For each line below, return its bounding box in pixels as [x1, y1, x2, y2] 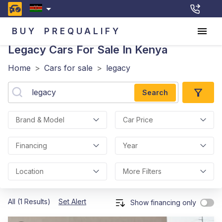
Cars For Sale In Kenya [46, 43, 167, 56]
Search [142, 88, 168, 97]
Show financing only [130, 198, 196, 207]
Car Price [123, 115, 153, 124]
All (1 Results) [8, 197, 51, 206]
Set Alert [58, 197, 86, 206]
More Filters [123, 167, 162, 175]
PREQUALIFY [44, 26, 121, 36]
